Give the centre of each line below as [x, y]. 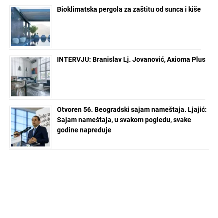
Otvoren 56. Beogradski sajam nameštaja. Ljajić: [132, 110]
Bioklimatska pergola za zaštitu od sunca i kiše [129, 9]
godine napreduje [84, 130]
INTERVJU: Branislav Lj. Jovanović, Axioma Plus [131, 60]
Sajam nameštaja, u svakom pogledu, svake [124, 120]
